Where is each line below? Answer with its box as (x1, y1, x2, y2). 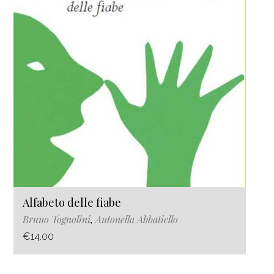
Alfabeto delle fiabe (23, 194, 121, 210)
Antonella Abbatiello (95, 212, 178, 226)
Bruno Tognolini (23, 212, 91, 226)
